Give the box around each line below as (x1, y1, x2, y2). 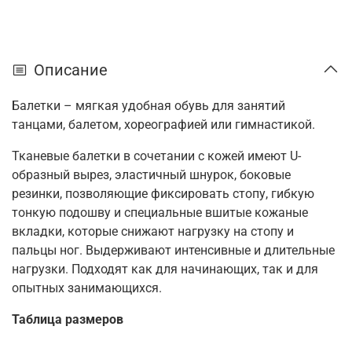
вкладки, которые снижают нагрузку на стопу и (12, 223, 294, 239)
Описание (34, 60, 108, 79)
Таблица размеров (12, 311, 123, 327)
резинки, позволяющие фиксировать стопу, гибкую (12, 185, 314, 201)
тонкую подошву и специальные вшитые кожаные (12, 204, 308, 220)
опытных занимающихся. (12, 280, 162, 295)
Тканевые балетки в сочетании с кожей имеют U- (12, 148, 301, 163)
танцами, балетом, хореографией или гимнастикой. (12, 116, 315, 132)
